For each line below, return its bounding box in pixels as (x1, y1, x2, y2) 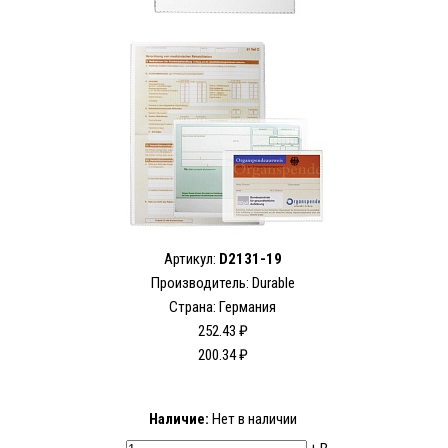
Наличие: (148, 410, 209, 429)
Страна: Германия (169, 298, 276, 317)
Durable (251, 274, 295, 293)
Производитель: (150, 274, 252, 293)
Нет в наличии (208, 410, 297, 429)
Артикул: (163, 250, 219, 269)
